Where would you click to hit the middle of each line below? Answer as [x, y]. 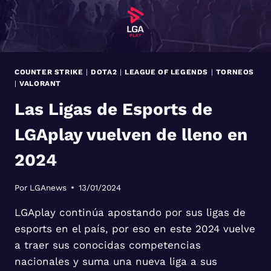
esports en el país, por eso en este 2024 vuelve [135, 228]
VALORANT [40, 84]
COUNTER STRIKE [49, 72]
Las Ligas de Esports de [113, 109]
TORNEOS [235, 72]
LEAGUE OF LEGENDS [166, 72]
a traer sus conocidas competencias [108, 245]
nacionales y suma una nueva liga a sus [116, 261]
